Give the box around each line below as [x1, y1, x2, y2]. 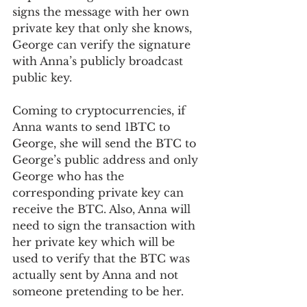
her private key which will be [12, 234, 178, 249]
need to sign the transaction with [12, 218, 199, 232]
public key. [12, 70, 79, 84]
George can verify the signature [12, 37, 194, 51]
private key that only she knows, [12, 21, 195, 35]
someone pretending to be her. [12, 284, 187, 298]
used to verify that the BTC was [12, 251, 193, 265]
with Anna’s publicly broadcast [12, 53, 186, 68]
